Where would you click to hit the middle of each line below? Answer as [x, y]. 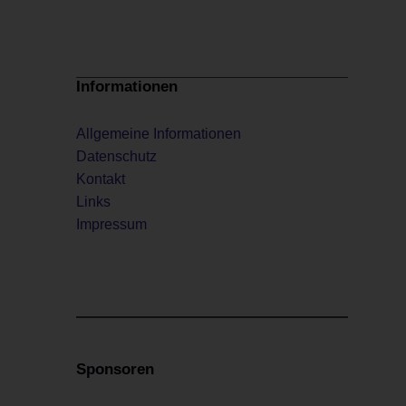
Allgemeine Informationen [159, 133]
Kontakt [101, 179]
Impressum [111, 224]
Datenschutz [116, 156]
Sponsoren [115, 370]
